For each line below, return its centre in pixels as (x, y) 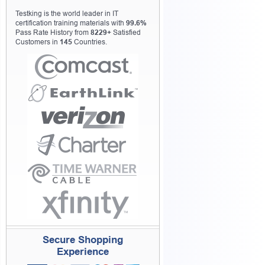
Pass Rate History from (53, 33)
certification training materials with (71, 23)
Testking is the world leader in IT (67, 14)
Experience (83, 252)
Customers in (38, 42)
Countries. (90, 42)
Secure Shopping (83, 240)
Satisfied (126, 33)
